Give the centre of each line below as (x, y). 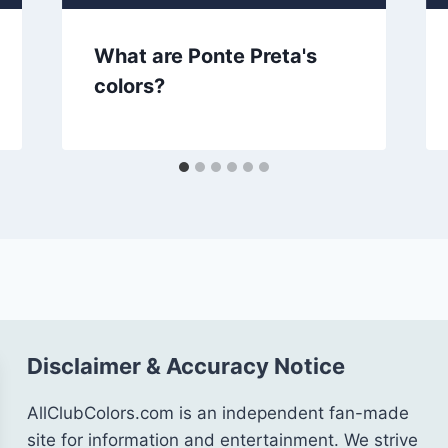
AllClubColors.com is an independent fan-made (218, 412)
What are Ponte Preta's (205, 55)
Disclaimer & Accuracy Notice (186, 365)
